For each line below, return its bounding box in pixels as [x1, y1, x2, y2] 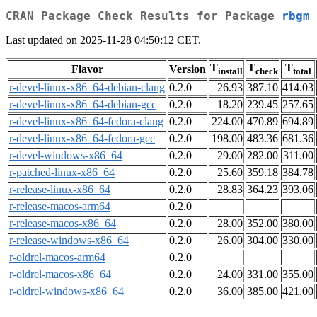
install [218, 66, 243, 77]
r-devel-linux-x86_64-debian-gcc [9, 98, 156, 111]
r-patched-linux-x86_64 [9, 166, 115, 179]
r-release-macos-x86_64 [9, 217, 116, 230]
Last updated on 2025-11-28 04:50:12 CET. [6, 34, 201, 47]
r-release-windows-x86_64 [9, 234, 129, 247]
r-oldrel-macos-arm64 [9, 251, 105, 264]
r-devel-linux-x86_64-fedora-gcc [9, 132, 155, 145]
